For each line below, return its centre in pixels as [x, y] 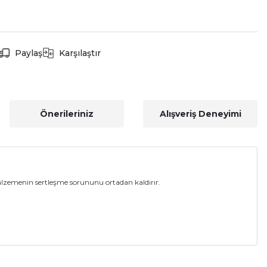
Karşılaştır [80, 53]
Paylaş [29, 53]
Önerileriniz [67, 114]
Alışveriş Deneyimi [200, 114]
